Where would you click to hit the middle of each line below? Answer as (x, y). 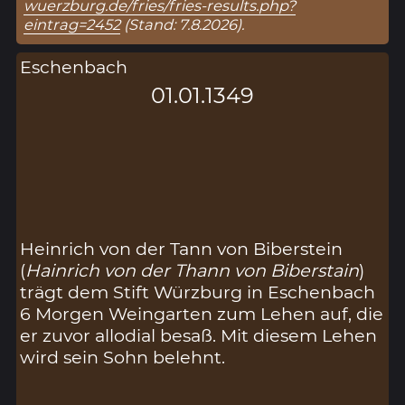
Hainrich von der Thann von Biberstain (193, 270)
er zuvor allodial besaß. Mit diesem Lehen (199, 335)
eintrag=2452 (72, 25)
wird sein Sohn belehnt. (123, 357)
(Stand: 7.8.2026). (183, 25)
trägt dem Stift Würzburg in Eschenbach (198, 292)
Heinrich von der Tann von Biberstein (182, 248)
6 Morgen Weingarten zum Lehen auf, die (202, 313)
